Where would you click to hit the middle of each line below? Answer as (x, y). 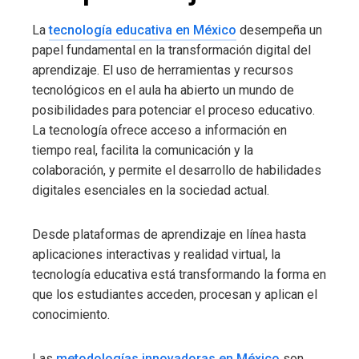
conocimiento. (71, 315)
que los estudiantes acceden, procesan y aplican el (175, 295)
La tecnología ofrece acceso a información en (159, 131)
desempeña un (279, 30)
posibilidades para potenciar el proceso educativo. (173, 111)
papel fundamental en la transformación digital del (171, 50)
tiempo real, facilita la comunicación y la (143, 151)
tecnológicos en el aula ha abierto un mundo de (163, 91)
